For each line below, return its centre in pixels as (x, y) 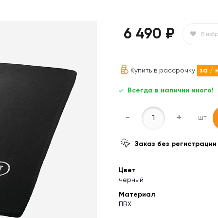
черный (131, 180)
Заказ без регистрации (176, 144)
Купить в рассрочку (164, 71)
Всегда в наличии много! (171, 91)
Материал (137, 195)
